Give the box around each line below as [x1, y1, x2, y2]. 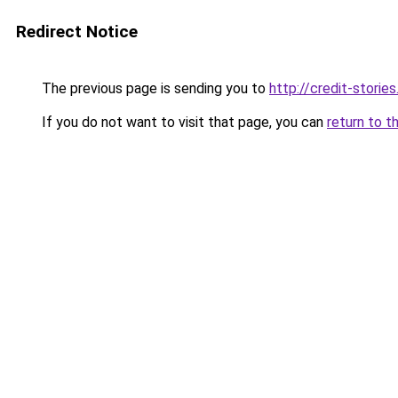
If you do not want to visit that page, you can [38, 114, 327, 131]
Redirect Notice [16, 21, 138, 42]
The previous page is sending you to [38, 80, 269, 97]
